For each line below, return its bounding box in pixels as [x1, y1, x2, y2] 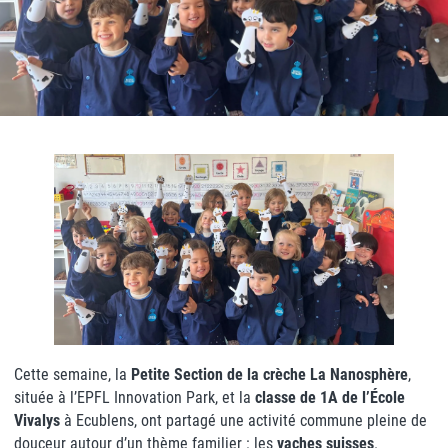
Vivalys [14, 411, 60, 431]
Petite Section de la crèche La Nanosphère [131, 365, 408, 385]
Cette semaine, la [14, 365, 131, 385]
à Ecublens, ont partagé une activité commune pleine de [60, 411, 427, 431]
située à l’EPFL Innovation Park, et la [14, 388, 255, 408]
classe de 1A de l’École [255, 388, 405, 408]
